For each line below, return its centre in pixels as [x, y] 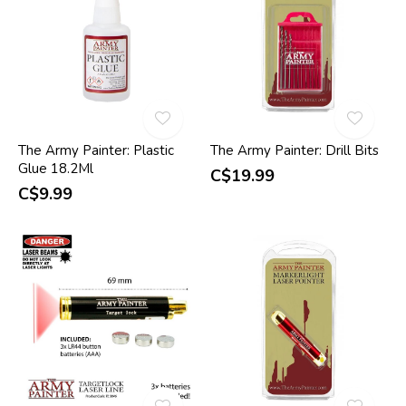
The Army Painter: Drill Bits [294, 151]
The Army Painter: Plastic [96, 151]
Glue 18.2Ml [56, 169]
